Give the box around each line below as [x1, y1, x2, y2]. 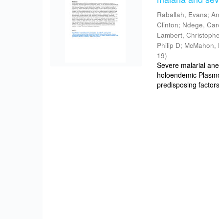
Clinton [157, 20, 179, 29]
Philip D [157, 41, 181, 50]
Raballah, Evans [157, 10, 208, 19]
